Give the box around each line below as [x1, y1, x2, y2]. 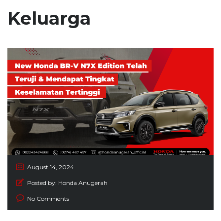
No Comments [27, 194, 69, 202]
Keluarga [7, 7, 91, 29]
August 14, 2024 [27, 163, 74, 171]
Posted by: [27, 179, 57, 186]
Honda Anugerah [58, 179, 108, 186]
